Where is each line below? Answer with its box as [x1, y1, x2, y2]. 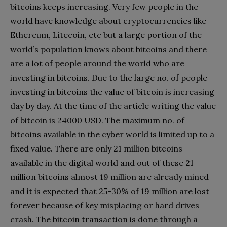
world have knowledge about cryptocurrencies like [10, 15, 206, 26]
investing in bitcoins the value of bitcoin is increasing [10, 86, 214, 97]
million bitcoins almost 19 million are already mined [10, 171, 209, 182]
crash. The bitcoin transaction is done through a [10, 214, 198, 224]
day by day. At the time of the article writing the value [10, 100, 216, 111]
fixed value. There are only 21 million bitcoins [10, 143, 182, 154]
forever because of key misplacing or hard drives [10, 200, 199, 210]
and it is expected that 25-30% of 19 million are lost [10, 185, 209, 196]
